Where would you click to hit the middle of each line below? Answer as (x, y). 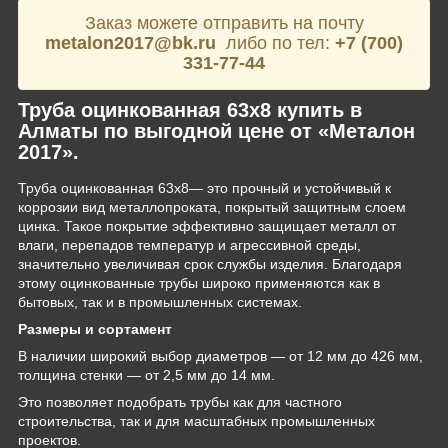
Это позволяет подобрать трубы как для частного (180, 401)
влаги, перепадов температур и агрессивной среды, (189, 244)
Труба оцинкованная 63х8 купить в (190, 110)
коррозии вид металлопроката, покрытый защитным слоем (212, 206)
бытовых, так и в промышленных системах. (160, 301)
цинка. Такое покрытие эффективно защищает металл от (207, 225)
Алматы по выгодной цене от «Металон (216, 131)
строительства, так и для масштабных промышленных (196, 420)
